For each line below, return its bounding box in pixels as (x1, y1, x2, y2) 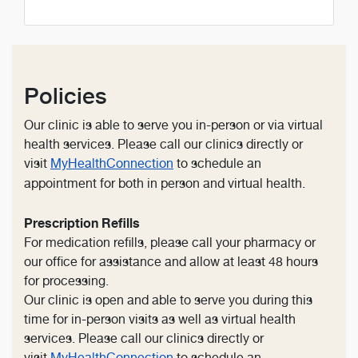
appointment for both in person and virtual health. (24, 176, 305, 192)
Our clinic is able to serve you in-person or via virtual (24, 117, 323, 133)
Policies (24, 82, 107, 110)
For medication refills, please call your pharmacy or (24, 235, 316, 251)
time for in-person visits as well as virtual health (24, 312, 296, 328)
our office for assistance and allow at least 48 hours (24, 254, 318, 270)
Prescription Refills (24, 215, 140, 232)
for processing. (24, 273, 109, 289)
